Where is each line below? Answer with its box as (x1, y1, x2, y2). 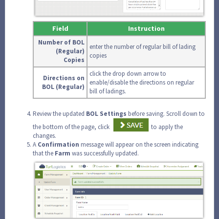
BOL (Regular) (42, 82, 85, 91)
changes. (33, 131, 56, 140)
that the (33, 149, 55, 157)
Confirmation (38, 140, 81, 149)
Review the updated (33, 109, 86, 118)
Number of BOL (38, 38, 85, 46)
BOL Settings (86, 109, 127, 118)
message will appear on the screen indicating (81, 140, 198, 149)
